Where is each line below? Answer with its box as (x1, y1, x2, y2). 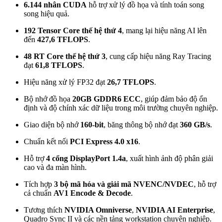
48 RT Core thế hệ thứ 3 (24, 52, 106, 61)
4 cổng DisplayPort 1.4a (46, 154, 126, 163)
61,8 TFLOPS (35, 61, 82, 70)
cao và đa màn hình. (24, 163, 87, 172)
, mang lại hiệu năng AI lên (122, 26, 207, 35)
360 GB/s (180, 120, 210, 129)
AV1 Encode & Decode (54, 189, 131, 198)
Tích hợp (24, 180, 54, 189)
